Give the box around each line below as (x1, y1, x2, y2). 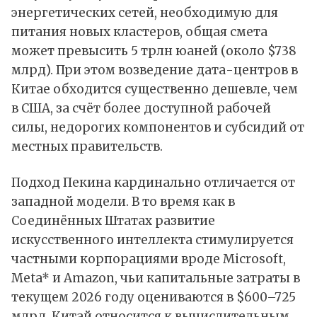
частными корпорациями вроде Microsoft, (11, 251, 286, 267)
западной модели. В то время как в (11, 194, 235, 210)
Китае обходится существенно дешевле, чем (11, 81, 298, 98)
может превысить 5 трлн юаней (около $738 (11, 43, 296, 59)
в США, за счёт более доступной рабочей (11, 100, 271, 117)
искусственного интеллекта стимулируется (11, 232, 294, 248)
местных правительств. (11, 139, 163, 155)
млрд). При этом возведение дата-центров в (11, 62, 298, 79)
